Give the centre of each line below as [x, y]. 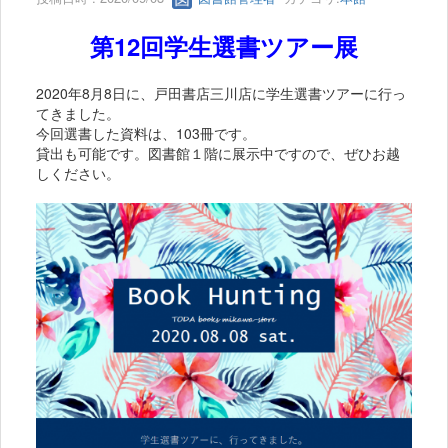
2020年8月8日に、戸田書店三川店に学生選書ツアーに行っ [221, 93]
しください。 [78, 173]
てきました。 [78, 113]
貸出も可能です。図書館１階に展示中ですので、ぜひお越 [218, 153]
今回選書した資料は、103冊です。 [146, 133]
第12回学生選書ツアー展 [224, 46]
